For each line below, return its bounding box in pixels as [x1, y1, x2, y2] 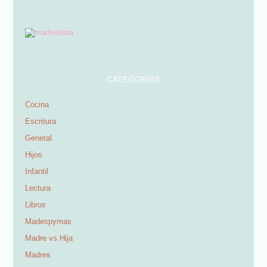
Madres [25, 250, 51, 260]
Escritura [25, 117, 57, 126]
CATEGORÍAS [106, 74, 160, 85]
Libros [25, 200, 46, 210]
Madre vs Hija [25, 234, 73, 243]
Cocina [25, 100, 49, 110]
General [25, 133, 52, 143]
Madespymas [25, 217, 72, 226]
